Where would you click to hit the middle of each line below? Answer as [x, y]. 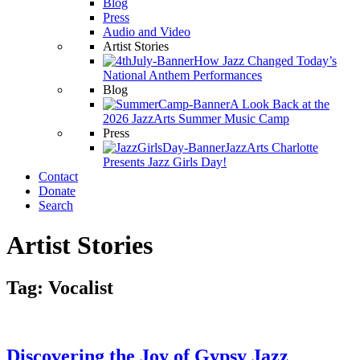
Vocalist [81, 288]
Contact [58, 177]
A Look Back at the [280, 104]
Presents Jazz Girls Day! [165, 162]
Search [56, 206]
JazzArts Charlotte [272, 148]
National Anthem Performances [182, 76]
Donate [57, 191]
